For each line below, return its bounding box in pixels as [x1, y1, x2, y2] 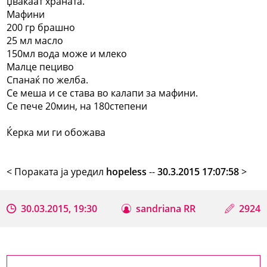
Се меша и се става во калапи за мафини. [7, 86, 198, 100]
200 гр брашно [7, 20, 76, 34]
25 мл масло [7, 33, 64, 47]
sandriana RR [136, 201, 196, 215]
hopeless [106, 164, 147, 178]
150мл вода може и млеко [7, 46, 128, 60]
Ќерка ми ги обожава [7, 125, 106, 139]
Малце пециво [7, 60, 74, 73]
